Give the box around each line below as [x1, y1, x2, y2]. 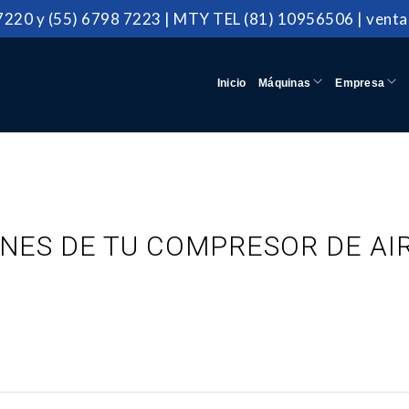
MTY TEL [170, 9, 245, 28]
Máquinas [258, 77, 314, 89]
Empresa [335, 77, 388, 89]
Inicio [216, 77, 246, 89]
